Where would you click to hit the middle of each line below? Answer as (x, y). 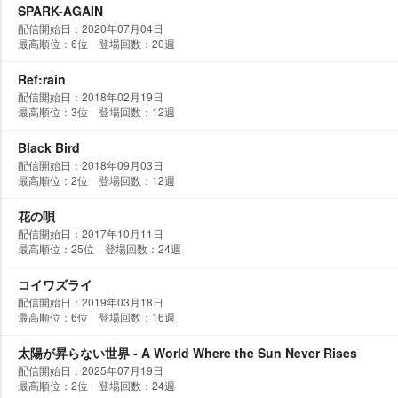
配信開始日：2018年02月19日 (91, 96)
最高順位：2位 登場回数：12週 (96, 180)
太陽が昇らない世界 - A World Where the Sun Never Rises (187, 353)
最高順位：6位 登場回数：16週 (96, 317)
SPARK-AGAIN (60, 11)
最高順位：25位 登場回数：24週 (99, 248)
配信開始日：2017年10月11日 (91, 233)
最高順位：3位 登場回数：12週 (96, 111)
